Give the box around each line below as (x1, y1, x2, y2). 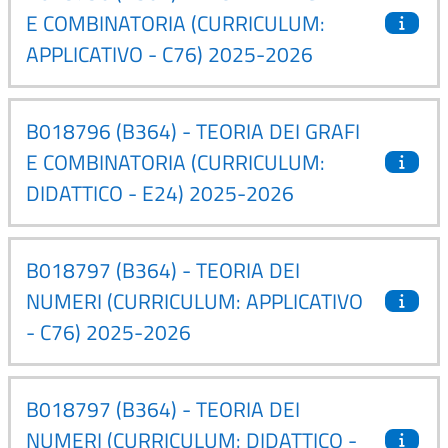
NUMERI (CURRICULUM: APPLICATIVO (26, 284, 363, 317)
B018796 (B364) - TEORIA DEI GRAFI (26, 114, 360, 147)
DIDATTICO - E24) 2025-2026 (26, 176, 294, 209)
